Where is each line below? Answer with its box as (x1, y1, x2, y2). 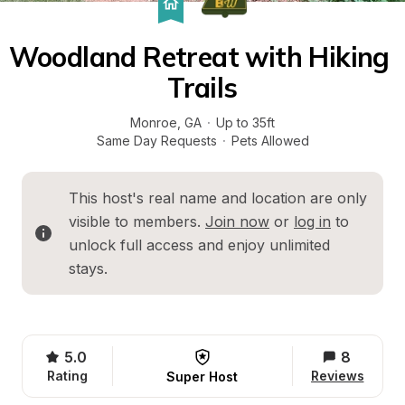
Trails (167, 71, 238, 105)
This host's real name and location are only (69, 189, 367, 207)
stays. (69, 259, 108, 278)
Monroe (130, 115, 177, 130)
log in (294, 212, 331, 231)
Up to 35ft (216, 115, 275, 130)
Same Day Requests (96, 133, 217, 148)
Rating (47, 368, 88, 383)
